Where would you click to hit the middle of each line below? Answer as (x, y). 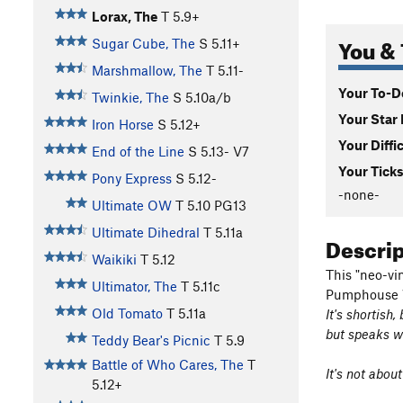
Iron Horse (122, 125)
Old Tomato (127, 313)
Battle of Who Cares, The (167, 365)
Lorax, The (124, 17)
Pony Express (131, 179)
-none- (359, 194)
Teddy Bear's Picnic (151, 340)
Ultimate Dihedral (145, 233)
